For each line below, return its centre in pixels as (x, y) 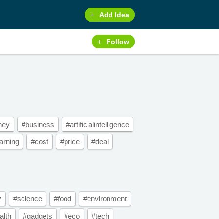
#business (38, 124)
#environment (105, 199)
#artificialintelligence (98, 124)
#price (70, 142)
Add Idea (114, 15)
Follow (118, 42)
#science (28, 199)
